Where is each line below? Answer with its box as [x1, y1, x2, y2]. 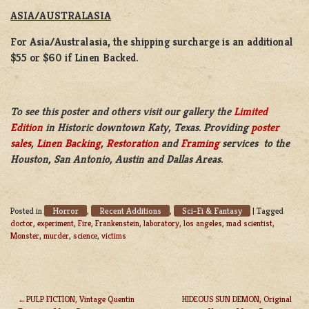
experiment [37, 217, 74, 228]
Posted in [10, 205, 44, 216]
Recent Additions [99, 204, 161, 217]
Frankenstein [95, 217, 139, 228]
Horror [52, 204, 79, 217]
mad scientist [226, 217, 272, 228]
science [73, 230, 97, 241]
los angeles [183, 217, 222, 228]
